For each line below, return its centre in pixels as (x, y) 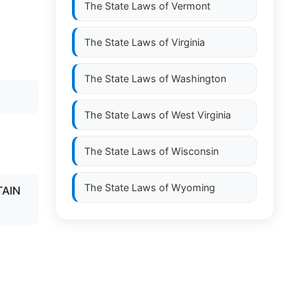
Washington (199, 78)
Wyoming (193, 187)
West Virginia (201, 115)
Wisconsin (195, 151)
